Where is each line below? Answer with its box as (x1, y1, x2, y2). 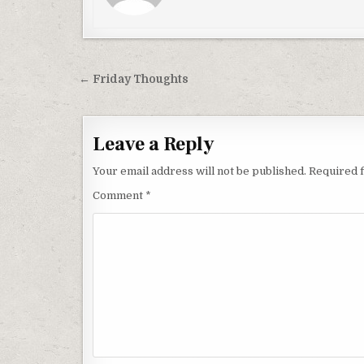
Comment (93, 189, 145, 201)
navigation (78, 89, 191, 119)
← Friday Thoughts (79, 73, 188, 85)
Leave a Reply (93, 132, 214, 157)
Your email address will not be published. (93, 165, 306, 177)
